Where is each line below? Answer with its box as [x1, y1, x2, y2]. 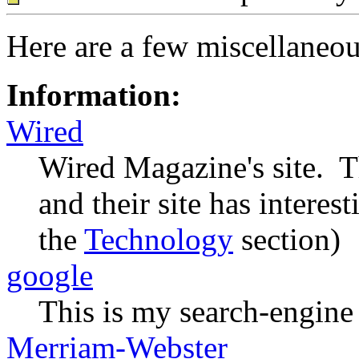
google [6, 258, 93, 292]
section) [233, 222, 341, 256]
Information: [6, 78, 181, 112]
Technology [84, 222, 233, 256]
